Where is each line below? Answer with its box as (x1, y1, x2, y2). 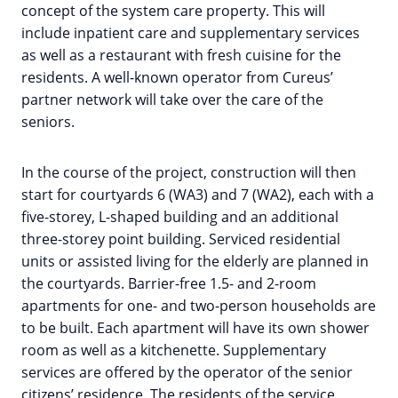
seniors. (21, 112, 75, 132)
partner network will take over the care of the (21, 90, 323, 110)
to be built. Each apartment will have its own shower (21, 318, 370, 338)
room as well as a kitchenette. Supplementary (21, 340, 326, 361)
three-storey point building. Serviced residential (21, 229, 340, 250)
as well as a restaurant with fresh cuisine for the (21, 45, 341, 66)
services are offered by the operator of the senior (21, 362, 353, 383)
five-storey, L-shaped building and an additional (21, 207, 338, 227)
